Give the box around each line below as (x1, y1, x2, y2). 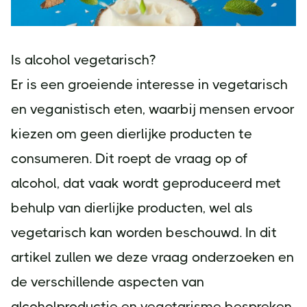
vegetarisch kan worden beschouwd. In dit (11, 225, 277, 241)
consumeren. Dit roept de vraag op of (11, 151, 247, 167)
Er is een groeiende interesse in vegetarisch (11, 77, 288, 93)
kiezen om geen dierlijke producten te (11, 126, 252, 142)
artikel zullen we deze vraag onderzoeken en (11, 249, 294, 265)
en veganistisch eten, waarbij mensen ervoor (11, 101, 295, 117)
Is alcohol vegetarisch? (11, 52, 156, 68)
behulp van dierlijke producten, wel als (11, 200, 253, 216)
